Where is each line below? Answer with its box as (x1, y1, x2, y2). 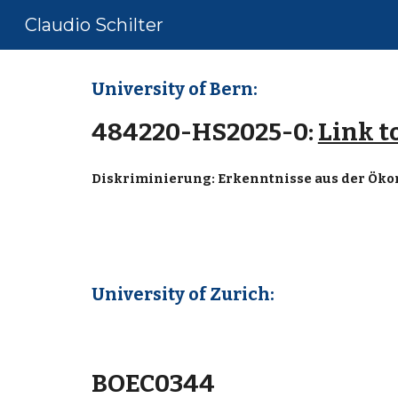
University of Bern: (91, 78, 258, 99)
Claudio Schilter (25, 14, 163, 36)
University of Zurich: (91, 283, 275, 305)
